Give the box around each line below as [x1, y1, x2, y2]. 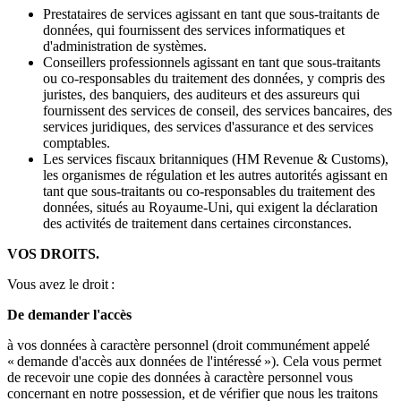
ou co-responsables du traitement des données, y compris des [43, 71, 385, 87]
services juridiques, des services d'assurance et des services [43, 119, 373, 135]
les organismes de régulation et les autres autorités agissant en [43, 167, 388, 183]
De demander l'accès [7, 307, 132, 323]
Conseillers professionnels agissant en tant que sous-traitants [43, 55, 380, 71]
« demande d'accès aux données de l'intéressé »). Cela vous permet [7, 354, 381, 370]
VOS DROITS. [7, 246, 99, 262]
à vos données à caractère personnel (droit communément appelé [7, 337, 370, 354]
